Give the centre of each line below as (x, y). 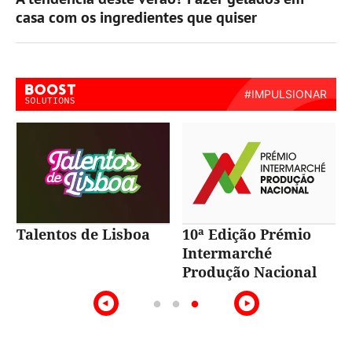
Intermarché (227, 253)
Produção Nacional (249, 271)
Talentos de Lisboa (83, 234)
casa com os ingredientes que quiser (136, 17)
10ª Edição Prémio (247, 234)
